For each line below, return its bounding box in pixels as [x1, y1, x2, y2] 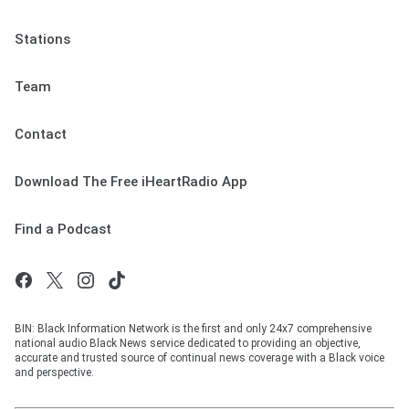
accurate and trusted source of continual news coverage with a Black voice [15, 351, 384, 364]
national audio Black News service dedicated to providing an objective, [15, 336, 361, 350]
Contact [15, 125, 67, 142]
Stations [15, 30, 70, 47]
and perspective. [15, 365, 94, 379]
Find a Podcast [15, 220, 111, 237]
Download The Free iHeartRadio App [15, 173, 247, 190]
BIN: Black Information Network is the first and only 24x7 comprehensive [15, 321, 372, 335]
